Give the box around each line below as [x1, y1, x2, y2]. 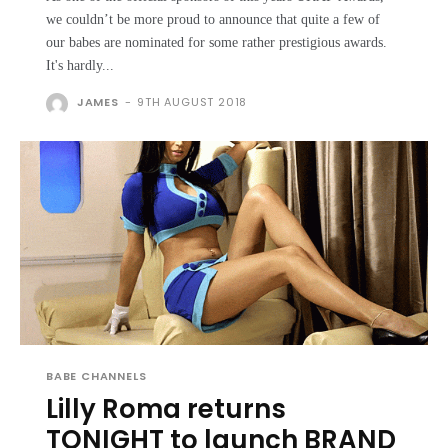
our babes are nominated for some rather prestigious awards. [46, 35, 387, 51]
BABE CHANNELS [46, 368, 147, 385]
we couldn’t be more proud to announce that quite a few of [46, 12, 380, 28]
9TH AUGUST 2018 [137, 94, 248, 111]
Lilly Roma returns [46, 391, 286, 428]
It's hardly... [46, 58, 114, 74]
